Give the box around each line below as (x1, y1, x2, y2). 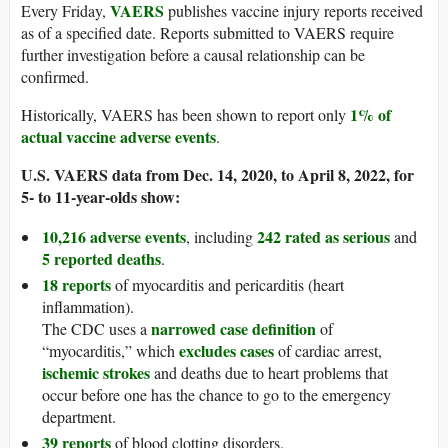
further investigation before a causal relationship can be (21, 44, 365, 66)
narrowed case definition (151, 317, 316, 341)
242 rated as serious (257, 225, 390, 249)
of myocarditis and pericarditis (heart (111, 274, 344, 296)
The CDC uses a (42, 318, 151, 340)
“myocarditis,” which (42, 340, 179, 362)
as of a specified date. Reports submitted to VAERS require (21, 22, 394, 44)
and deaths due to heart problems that (150, 362, 388, 384)
